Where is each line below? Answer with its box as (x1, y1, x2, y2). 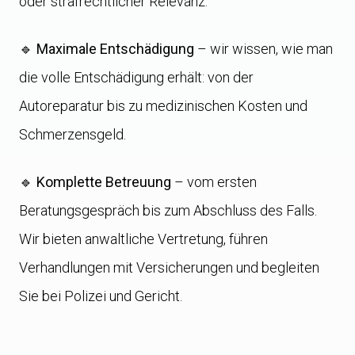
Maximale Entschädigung (36, 40, 194, 57)
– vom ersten (171, 174, 257, 190)
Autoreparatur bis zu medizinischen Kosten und (19, 97, 307, 114)
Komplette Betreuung (36, 174, 171, 190)
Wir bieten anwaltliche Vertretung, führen (19, 231, 268, 247)
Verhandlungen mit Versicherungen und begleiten (19, 259, 319, 276)
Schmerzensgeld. (19, 126, 126, 143)
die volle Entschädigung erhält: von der (19, 69, 254, 86)
